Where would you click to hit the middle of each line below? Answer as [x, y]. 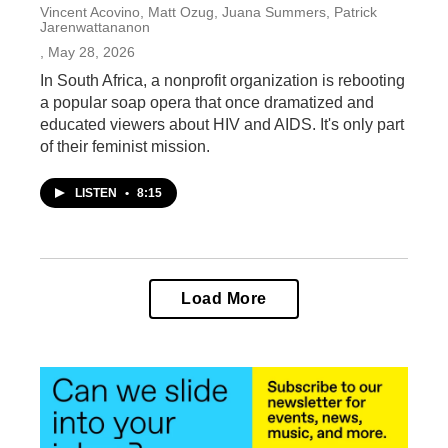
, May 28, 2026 [87, 52]
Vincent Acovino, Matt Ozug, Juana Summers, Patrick [208, 12]
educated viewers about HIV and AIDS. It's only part [222, 124]
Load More [224, 298]
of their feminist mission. [125, 146]
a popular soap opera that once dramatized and [207, 102]
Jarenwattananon [95, 27]
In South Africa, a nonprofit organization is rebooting [222, 80]
